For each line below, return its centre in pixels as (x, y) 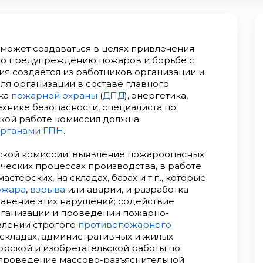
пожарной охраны (54, 95)
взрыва (48, 189)
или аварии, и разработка (127, 189)
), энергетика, (156, 95)
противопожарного (125, 225)
